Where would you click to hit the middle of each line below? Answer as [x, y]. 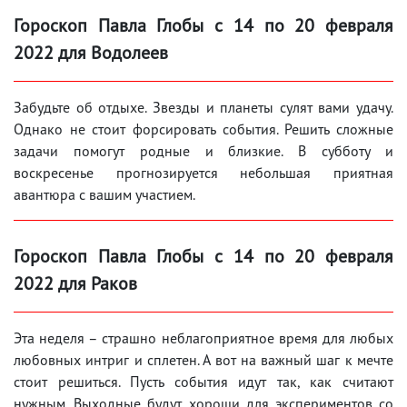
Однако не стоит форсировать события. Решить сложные [203, 129]
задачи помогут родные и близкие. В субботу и [203, 151]
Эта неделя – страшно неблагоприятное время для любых [203, 338]
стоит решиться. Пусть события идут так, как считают [203, 382]
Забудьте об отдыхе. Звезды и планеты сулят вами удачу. [203, 108]
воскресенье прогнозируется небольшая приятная [203, 173]
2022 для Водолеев [91, 53]
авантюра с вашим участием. [104, 195]
